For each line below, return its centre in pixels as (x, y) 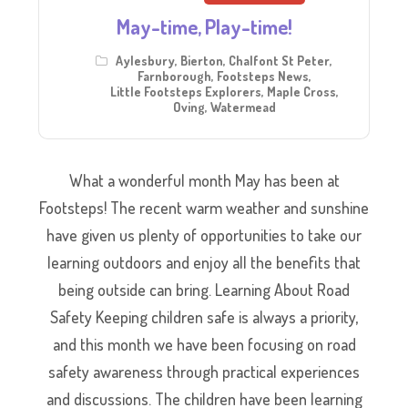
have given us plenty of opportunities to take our (204, 235)
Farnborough (174, 76)
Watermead (243, 107)
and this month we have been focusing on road (204, 344)
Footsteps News (262, 76)
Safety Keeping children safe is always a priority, (204, 316)
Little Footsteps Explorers (185, 91)
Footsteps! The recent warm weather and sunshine (204, 207)
